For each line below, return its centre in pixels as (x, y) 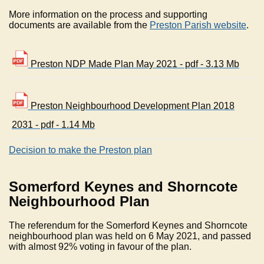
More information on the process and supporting (108, 15)
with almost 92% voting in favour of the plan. (103, 247)
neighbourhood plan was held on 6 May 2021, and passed (130, 236)
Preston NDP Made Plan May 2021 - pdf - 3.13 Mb (133, 64)
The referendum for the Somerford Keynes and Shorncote (128, 226)
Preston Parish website (198, 25)
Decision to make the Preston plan (80, 150)
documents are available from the (79, 25)
